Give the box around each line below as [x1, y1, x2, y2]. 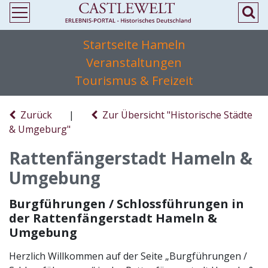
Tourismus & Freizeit [75, 72, 193, 89]
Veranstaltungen [86, 54, 182, 71]
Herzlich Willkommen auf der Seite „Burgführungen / [9, 249, 247, 263]
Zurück [16, 108, 52, 121]
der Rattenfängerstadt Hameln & [9, 210, 217, 226]
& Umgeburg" [9, 123, 71, 136]
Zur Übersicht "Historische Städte [98, 108, 252, 121]
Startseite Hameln [83, 36, 185, 53]
